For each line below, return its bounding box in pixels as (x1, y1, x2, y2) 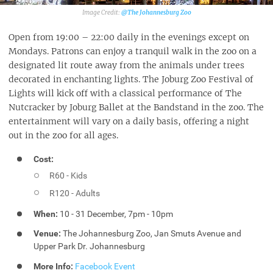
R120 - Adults (49, 188, 101, 198)
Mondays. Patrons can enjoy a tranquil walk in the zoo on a (9, 45, 257, 57)
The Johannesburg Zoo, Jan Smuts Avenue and (63, 229, 242, 239)
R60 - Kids (49, 171, 88, 181)
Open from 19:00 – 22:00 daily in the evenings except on (9, 31, 249, 43)
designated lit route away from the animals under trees (9, 59, 244, 71)
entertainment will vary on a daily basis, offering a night (9, 115, 249, 127)
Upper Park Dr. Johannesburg (34, 241, 146, 252)
